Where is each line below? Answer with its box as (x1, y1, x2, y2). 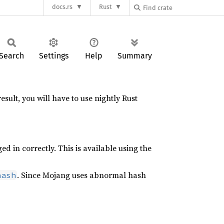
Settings (38, 51, 68, 60)
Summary (117, 51, 152, 60)
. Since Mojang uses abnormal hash (17, 169, 146, 181)
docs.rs (52, 3, 73, 11)
